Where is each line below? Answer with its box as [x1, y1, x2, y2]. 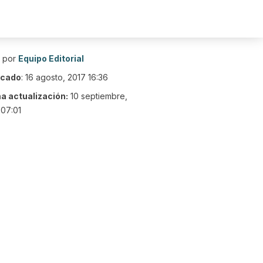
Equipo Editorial [18, 53, 84, 63]
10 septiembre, [70, 91, 127, 101]
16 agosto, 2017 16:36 [25, 72, 108, 82]
